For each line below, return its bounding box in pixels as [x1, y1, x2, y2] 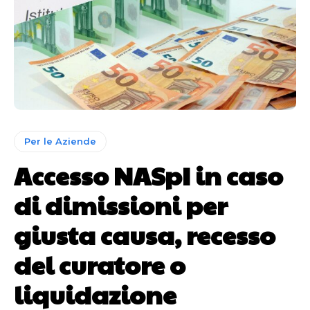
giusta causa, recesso [14, 217, 275, 252]
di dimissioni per [14, 187, 228, 222]
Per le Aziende [24, 135, 96, 147]
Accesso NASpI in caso [14, 157, 283, 192]
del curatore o [14, 246, 185, 282]
